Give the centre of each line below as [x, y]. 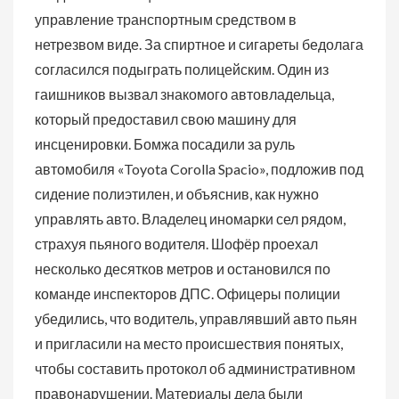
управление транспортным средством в [166, 19]
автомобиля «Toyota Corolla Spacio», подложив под [199, 169]
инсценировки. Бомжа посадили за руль [165, 144]
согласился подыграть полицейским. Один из [182, 69]
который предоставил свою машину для [166, 119]
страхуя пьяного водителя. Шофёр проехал [176, 244]
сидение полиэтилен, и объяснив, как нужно [177, 194]
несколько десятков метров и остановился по [183, 269]
